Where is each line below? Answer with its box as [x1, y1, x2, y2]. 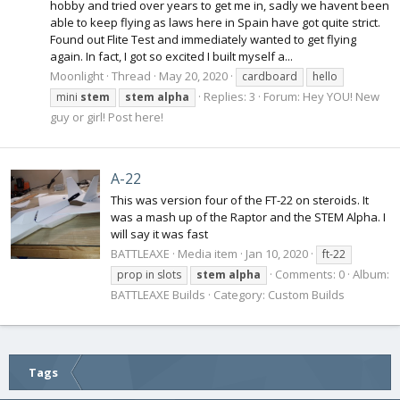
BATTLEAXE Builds [111, 287, 205, 304]
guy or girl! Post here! [50, 109, 163, 126]
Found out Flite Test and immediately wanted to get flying [50, 31, 356, 48]
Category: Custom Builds [213, 287, 345, 304]
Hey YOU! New [303, 88, 379, 105]
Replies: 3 [204, 88, 255, 105]
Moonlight [50, 68, 104, 85]
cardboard [242, 69, 297, 85]
